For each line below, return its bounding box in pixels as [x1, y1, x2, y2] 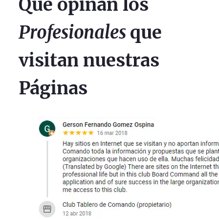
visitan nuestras [19, 49, 159, 71]
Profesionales [19, 21, 130, 44]
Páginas [19, 77, 88, 99]
